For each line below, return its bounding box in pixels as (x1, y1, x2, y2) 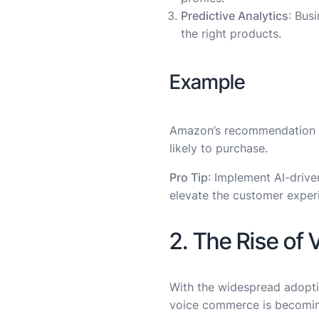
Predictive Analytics (181, 9, 288, 23)
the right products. (181, 26, 281, 41)
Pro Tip (169, 169, 208, 184)
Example (169, 70, 245, 95)
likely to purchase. (169, 140, 268, 155)
